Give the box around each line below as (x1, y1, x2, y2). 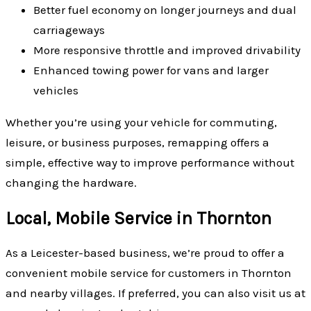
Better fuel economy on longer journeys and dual (33, 3, 296, 17)
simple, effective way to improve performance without (6, 155, 294, 170)
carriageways (33, 23, 105, 37)
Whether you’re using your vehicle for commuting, (6, 115, 277, 130)
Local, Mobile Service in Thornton (6, 208, 271, 228)
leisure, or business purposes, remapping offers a (6, 135, 269, 150)
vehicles (33, 83, 78, 98)
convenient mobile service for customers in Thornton (6, 265, 292, 280)
